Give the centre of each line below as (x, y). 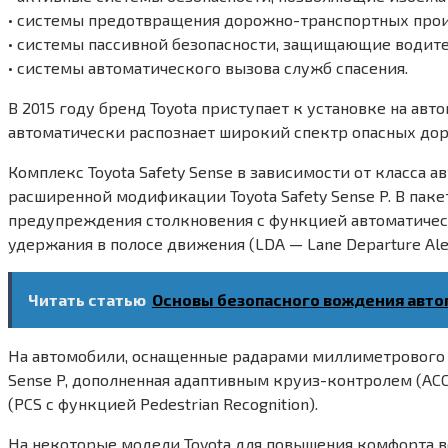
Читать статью (87, 299)
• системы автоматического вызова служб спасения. (208, 67)
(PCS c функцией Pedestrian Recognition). (163, 403)
